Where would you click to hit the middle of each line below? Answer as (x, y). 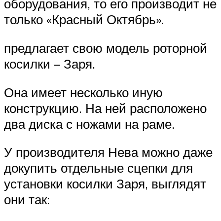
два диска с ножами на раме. (89, 124)
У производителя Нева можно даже (108, 152)
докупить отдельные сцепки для (98, 168)
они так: (27, 200)
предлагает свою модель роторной (106, 48)
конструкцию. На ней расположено (105, 108)
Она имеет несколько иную (83, 92)
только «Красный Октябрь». (84, 19)
